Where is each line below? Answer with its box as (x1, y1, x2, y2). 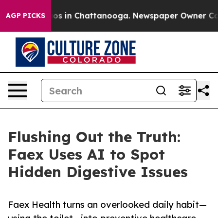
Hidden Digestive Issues (8, 163, 188, 181)
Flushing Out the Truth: (8, 127, 181, 146)
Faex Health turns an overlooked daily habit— (8, 199, 207, 210)
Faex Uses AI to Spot (8, 145, 165, 163)
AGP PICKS (6, 11, 45, 20)
